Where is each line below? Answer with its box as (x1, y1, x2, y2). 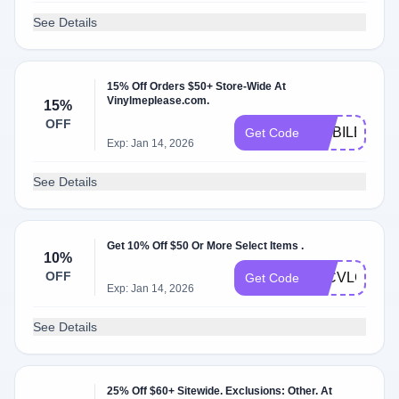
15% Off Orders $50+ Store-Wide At (107, 80, 287, 93)
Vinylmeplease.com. (107, 94, 210, 107)
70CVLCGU (310, 270, 387, 285)
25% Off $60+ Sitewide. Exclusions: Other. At (107, 385, 333, 397)
